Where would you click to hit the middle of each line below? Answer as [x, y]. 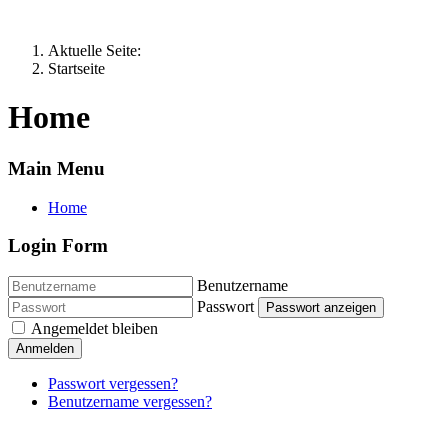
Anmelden [45, 349]
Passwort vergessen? [113, 384]
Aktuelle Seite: [98, 50]
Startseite [76, 68]
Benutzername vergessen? [130, 402]
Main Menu [56, 168]
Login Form [58, 246]
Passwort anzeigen [321, 308]
